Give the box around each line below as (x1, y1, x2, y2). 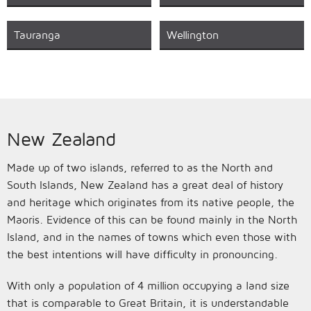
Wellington (167, 28, 219, 41)
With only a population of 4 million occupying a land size (7, 279, 289, 292)
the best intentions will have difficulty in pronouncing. (7, 248, 278, 260)
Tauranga (14, 28, 60, 41)
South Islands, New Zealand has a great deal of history (7, 178, 283, 191)
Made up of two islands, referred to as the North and (7, 161, 273, 174)
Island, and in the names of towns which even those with (7, 230, 296, 243)
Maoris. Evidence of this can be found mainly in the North (7, 213, 297, 226)
